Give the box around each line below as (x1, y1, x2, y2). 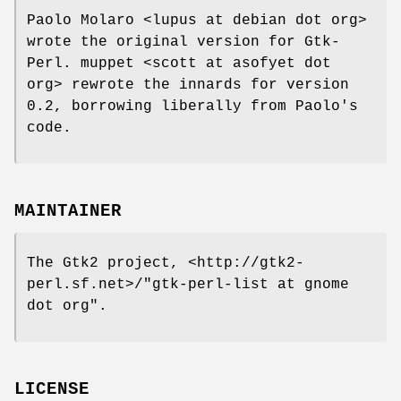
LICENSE (14, 379, 90, 399)
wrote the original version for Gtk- (27, 34, 340, 51)
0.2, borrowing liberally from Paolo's (27, 98, 358, 115)
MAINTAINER (14, 200, 122, 221)
